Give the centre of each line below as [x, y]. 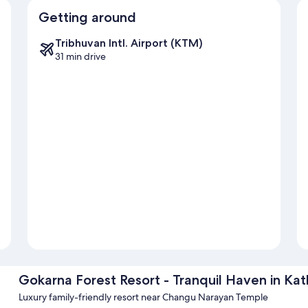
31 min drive [80, 57]
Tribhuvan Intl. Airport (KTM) [129, 43]
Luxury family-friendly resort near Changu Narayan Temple [143, 297]
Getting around [87, 18]
